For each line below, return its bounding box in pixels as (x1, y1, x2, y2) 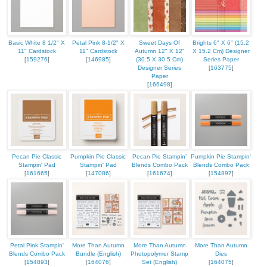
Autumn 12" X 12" (134, 48, 185, 55)
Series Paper (203, 56, 239, 63)
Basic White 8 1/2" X (8, 39, 65, 46)
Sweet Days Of (139, 39, 180, 46)
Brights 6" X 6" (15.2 (193, 39, 249, 46)
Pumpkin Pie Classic (70, 153, 126, 160)
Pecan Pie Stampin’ (132, 153, 187, 160)
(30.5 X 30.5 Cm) (136, 56, 183, 63)
